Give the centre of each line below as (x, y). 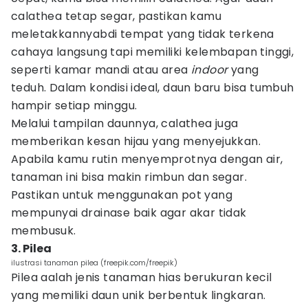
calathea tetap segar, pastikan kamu (116, 16)
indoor (210, 70)
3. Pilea (31, 249)
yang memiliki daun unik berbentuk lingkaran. (139, 295)
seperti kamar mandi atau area (101, 70)
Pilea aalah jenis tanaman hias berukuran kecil (142, 277)
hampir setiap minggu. (74, 106)
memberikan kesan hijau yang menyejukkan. (136, 141)
